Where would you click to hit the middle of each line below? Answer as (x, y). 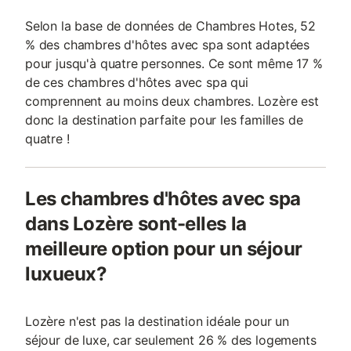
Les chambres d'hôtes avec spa (163, 199)
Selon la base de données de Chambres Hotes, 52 (170, 26)
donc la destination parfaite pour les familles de (164, 120)
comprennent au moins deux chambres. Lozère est (172, 101)
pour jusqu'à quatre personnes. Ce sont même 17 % (174, 63)
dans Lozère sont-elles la (136, 224)
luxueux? (66, 274)
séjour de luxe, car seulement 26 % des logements (171, 340)
